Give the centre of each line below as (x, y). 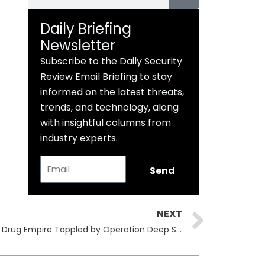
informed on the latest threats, (112, 92)
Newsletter (78, 46)
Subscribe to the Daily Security (112, 62)
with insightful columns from (106, 123)
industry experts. (79, 138)
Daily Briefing (86, 29)
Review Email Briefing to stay (106, 77)
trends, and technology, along (110, 108)
